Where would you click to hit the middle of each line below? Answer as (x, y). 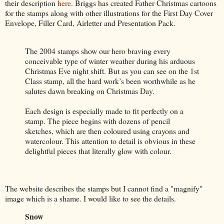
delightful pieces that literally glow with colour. (98, 150)
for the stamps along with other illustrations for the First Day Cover (109, 12)
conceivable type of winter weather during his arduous (110, 60)
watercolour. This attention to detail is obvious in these (110, 140)
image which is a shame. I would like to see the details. (90, 198)
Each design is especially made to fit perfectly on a (104, 110)
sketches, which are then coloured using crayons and (107, 130)
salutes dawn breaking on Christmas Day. (90, 90)
